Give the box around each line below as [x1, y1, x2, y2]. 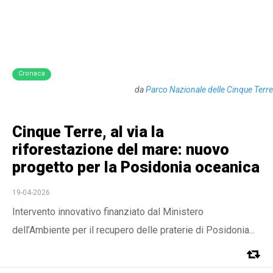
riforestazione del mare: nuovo [12, 141, 229, 158]
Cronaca [18, 69, 45, 77]
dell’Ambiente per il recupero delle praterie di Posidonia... [12, 224, 255, 236]
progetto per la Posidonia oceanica [12, 158, 260, 176]
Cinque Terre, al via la [12, 123, 164, 141]
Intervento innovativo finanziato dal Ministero [12, 206, 204, 218]
